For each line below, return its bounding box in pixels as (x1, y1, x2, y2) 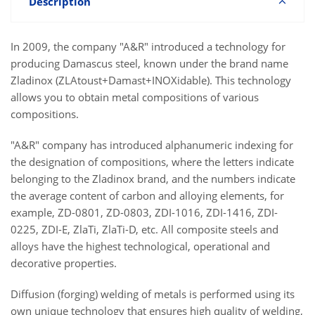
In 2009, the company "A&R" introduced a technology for (11, 39, 285, 53)
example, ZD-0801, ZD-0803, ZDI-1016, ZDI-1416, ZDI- (11, 205, 278, 219)
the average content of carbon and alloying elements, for (11, 188, 284, 202)
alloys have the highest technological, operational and (11, 239, 270, 253)
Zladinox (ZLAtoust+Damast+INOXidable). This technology (11, 73, 291, 87)
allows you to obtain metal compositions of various (11, 90, 259, 104)
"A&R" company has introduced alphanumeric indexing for (11, 138, 293, 152)
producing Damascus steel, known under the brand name (11, 56, 288, 70)
